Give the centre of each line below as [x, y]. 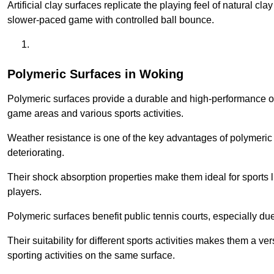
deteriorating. [36, 153]
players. [24, 192]
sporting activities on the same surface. [91, 256]
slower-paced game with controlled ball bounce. [111, 20]
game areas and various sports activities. [95, 114]
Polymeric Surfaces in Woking [95, 74]
